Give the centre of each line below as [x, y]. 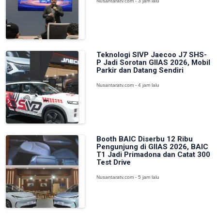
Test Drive [113, 162]
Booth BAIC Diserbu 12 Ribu [144, 139]
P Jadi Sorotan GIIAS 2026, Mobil [153, 62]
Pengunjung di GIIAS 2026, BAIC [152, 147]
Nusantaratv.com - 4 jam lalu [128, 85]
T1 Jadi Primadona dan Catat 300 [153, 155]
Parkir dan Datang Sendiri [140, 70]
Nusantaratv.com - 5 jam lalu [128, 177]
